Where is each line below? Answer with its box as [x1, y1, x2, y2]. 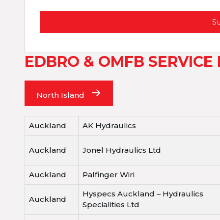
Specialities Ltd [82, 200, 139, 210]
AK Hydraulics [82, 121, 136, 131]
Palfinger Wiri [82, 170, 135, 180]
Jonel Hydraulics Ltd [82, 145, 161, 155]
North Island [36, 90, 86, 100]
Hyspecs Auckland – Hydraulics [82, 189, 203, 199]
